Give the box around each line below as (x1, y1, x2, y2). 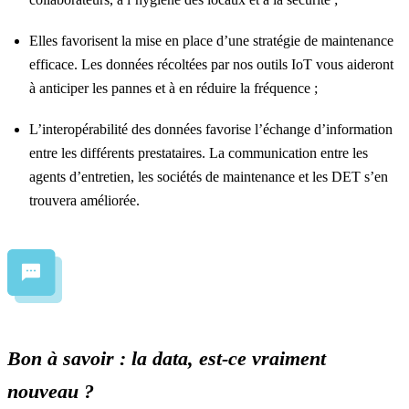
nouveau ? (7, 380, 94, 403)
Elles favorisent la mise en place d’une (29, 33, 253, 48)
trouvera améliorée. (29, 193, 143, 208)
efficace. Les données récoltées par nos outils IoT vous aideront (29, 57, 393, 72)
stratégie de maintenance (253, 33, 393, 48)
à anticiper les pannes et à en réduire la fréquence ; (29, 80, 318, 96)
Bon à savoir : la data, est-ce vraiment (7, 347, 326, 370)
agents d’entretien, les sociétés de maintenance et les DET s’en (29, 169, 388, 184)
